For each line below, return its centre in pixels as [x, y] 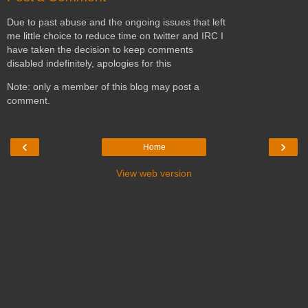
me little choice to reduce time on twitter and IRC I [115, 35]
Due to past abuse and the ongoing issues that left [116, 22]
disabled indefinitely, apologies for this [89, 63]
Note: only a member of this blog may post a [103, 87]
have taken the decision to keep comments [100, 49]
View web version [154, 173]
